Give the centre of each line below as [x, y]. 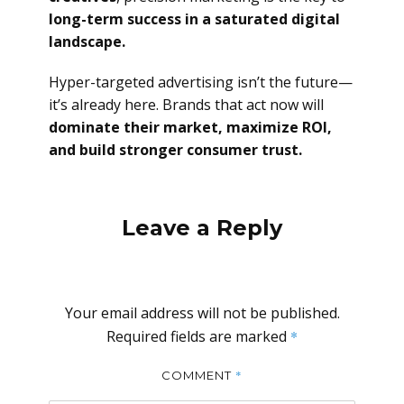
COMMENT [198, 375]
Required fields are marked [198, 336]
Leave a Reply [202, 228]
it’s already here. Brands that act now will [186, 105]
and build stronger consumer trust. [175, 150]
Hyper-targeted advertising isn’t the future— [201, 82]
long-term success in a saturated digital [194, 19]
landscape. [87, 41]
